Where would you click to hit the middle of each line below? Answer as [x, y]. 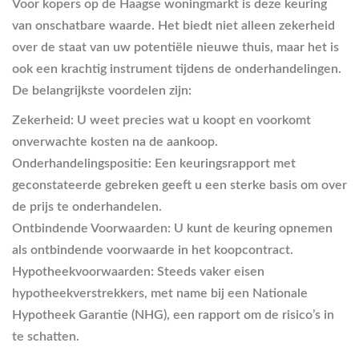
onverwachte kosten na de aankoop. [115, 141]
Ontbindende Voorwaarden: [91, 228]
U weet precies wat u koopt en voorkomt [192, 120]
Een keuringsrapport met [224, 163]
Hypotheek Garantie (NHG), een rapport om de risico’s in [173, 315]
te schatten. [46, 336]
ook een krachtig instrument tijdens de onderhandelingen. [177, 69]
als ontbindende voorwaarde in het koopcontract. [153, 250]
